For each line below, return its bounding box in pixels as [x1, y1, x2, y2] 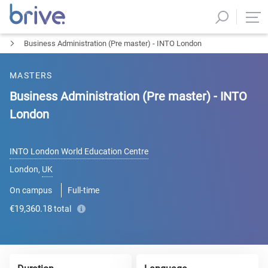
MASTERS [10, 71, 53, 80]
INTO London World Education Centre [10, 147, 148, 156]
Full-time [68, 185, 99, 195]
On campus [10, 185, 52, 195]
